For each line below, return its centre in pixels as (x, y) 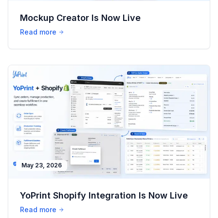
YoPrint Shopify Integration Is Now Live (104, 196)
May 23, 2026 (42, 165)
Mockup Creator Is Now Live (80, 18)
